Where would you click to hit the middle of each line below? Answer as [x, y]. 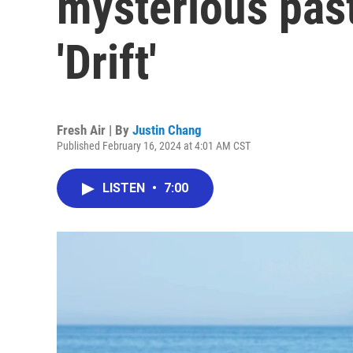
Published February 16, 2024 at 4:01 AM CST [154, 146]
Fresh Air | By [95, 130]
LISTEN [125, 188]
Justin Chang [167, 130]
